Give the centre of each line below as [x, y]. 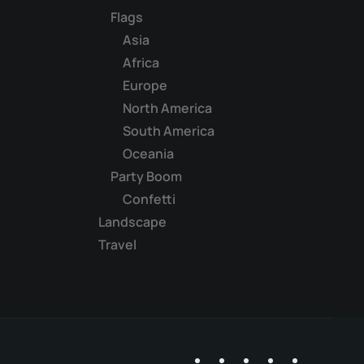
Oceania [148, 154]
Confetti [149, 199]
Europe [145, 85]
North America [167, 108]
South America [169, 131]
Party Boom [146, 176]
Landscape [132, 222]
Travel [117, 245]
